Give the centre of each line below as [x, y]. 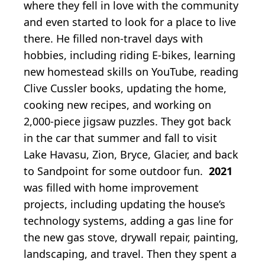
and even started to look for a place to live [130, 22]
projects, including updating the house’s [125, 204]
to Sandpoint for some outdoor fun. [115, 171]
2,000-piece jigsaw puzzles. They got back [127, 121]
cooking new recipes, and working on [117, 104]
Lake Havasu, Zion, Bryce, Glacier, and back [131, 154]
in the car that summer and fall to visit [120, 138]
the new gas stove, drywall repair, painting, [131, 237]
